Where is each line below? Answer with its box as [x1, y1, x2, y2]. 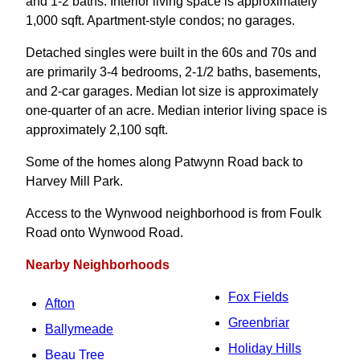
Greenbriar [228, 316, 289, 329]
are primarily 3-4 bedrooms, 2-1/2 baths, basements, [26, 65, 321, 79]
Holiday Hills [228, 342, 301, 355]
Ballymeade [45, 322, 113, 336]
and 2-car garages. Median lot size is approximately [26, 84, 318, 98]
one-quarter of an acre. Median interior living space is [26, 104, 327, 117]
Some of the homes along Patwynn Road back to [26, 155, 303, 169]
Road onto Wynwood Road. [26, 226, 183, 239]
